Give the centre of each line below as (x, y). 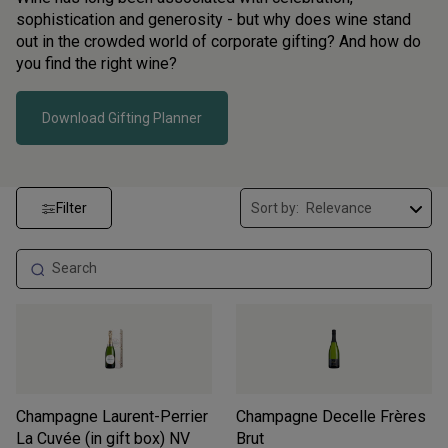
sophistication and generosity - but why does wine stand (213, 19)
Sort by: (275, 208)
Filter (71, 208)
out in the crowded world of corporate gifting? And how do (218, 41)
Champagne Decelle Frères (331, 417)
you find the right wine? (96, 63)
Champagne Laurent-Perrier (112, 417)
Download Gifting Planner (122, 117)
